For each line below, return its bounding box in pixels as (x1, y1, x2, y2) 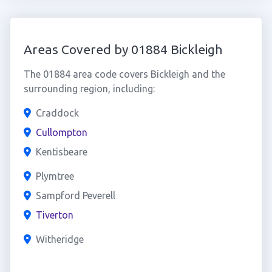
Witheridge (35, 234, 84, 245)
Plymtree (35, 171, 74, 182)
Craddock (35, 107, 79, 118)
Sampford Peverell (35, 190, 115, 201)
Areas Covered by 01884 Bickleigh (23, 42, 223, 56)
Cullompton (35, 127, 87, 138)
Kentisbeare (35, 146, 87, 157)
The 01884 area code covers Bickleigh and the (23, 69, 225, 80)
